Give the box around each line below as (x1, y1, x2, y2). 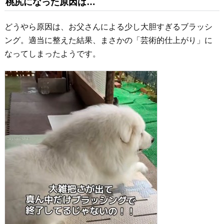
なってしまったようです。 (4, 49, 100, 58)
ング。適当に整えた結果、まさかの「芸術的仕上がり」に (4, 36, 212, 44)
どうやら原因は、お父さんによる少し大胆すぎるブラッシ (4, 22, 212, 31)
